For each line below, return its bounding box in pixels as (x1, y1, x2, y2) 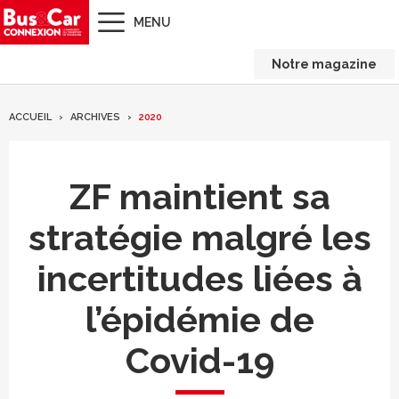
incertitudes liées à (37, 257, 362, 299)
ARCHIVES (70, 111, 120, 123)
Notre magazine (272, 57, 377, 71)
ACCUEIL (9, 111, 52, 123)
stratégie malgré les (28, 216, 371, 258)
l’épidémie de (85, 298, 314, 340)
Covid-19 (125, 339, 274, 381)
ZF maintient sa (69, 175, 330, 217)
